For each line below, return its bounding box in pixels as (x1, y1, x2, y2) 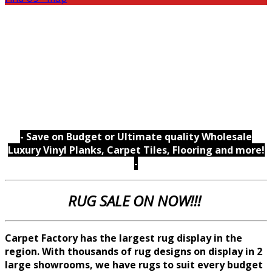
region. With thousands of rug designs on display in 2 (5, 244, 262, 258)
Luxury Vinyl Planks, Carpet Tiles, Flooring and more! (7, 143, 265, 157)
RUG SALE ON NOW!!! (67, 190, 205, 211)
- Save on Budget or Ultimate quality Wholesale (20, 129, 252, 143)
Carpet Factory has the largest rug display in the (5, 231, 242, 245)
